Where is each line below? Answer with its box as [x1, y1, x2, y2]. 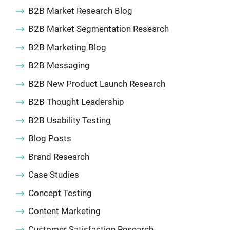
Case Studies [28, 169, 79, 180]
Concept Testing [28, 187, 92, 198]
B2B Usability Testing [28, 114, 111, 125]
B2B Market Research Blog [28, 5, 132, 16]
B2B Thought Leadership [28, 97, 124, 107]
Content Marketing [28, 206, 101, 217]
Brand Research [28, 151, 89, 162]
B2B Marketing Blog [28, 42, 106, 52]
